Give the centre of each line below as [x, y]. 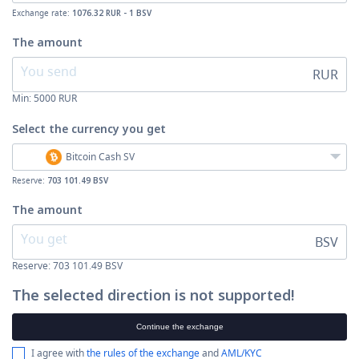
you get [144, 129]
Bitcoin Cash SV [100, 157]
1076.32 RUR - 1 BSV [112, 13]
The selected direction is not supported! [153, 295]
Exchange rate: [42, 13]
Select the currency [67, 129]
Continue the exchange [179, 327]
